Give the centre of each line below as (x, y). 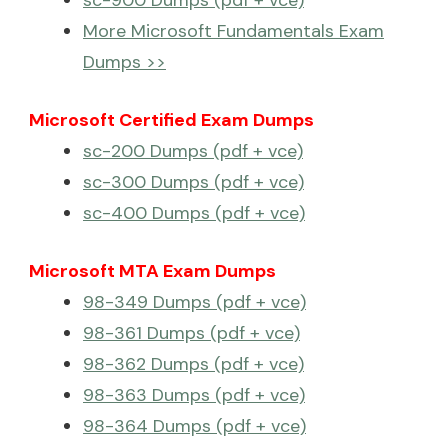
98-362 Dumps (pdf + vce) (193, 363)
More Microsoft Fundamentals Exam (233, 30)
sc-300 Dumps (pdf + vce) (193, 181)
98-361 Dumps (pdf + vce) (191, 332)
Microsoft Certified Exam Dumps (171, 119)
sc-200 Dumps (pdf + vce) (193, 150)
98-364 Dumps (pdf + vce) (194, 425)
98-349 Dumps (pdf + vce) (194, 301)
